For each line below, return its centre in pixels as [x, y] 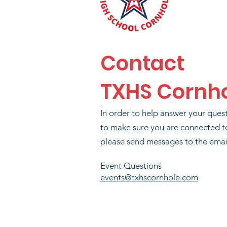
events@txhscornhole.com [149, 177]
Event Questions [131, 166]
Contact [142, 63]
